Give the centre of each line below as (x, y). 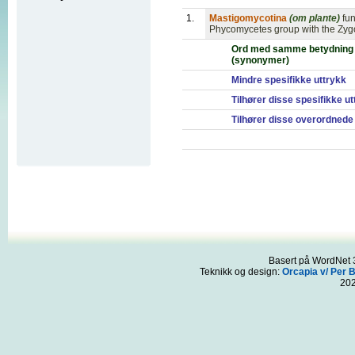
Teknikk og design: (240, 272)
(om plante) (315, 18)
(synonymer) (260, 60)
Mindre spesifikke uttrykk (289, 80)
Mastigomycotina (248, 18)
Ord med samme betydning (292, 49)
